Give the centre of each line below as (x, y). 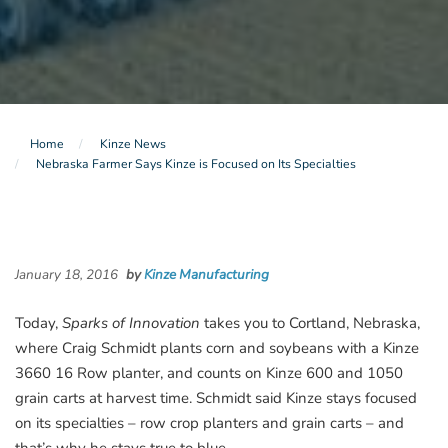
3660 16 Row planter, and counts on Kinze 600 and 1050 (209, 372)
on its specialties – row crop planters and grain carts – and (209, 422)
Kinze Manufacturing (206, 274)
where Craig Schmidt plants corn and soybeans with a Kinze (217, 347)
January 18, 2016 (68, 274)
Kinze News (133, 143)
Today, (38, 322)
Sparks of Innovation (133, 322)
